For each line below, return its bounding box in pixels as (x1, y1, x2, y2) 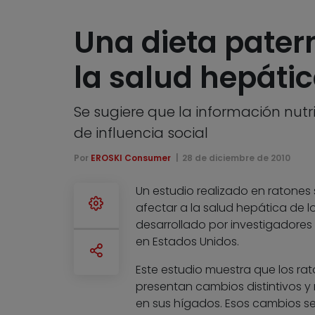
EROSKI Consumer (90, 152, 171, 165)
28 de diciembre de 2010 (182, 152, 291, 165)
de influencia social (73, 123, 208, 143)
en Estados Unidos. (135, 233, 239, 250)
